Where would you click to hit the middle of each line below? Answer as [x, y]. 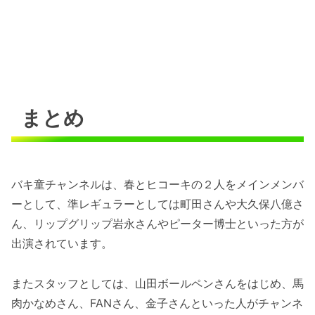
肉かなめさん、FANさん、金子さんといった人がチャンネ [157, 303]
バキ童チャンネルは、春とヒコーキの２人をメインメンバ [157, 185]
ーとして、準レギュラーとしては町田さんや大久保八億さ [157, 204]
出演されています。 [62, 244]
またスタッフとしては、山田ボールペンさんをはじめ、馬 [157, 284]
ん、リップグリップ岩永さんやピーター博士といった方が [157, 224]
